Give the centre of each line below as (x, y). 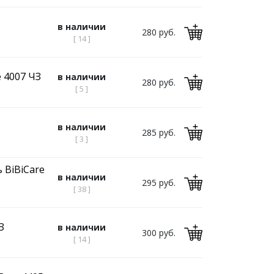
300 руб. (159, 233)
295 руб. (159, 183)
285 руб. (159, 132)
